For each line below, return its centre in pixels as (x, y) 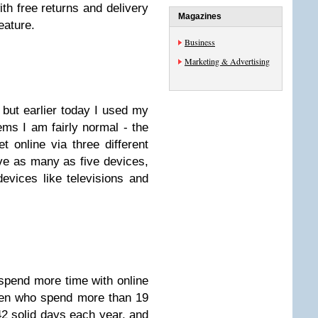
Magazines (200, 16)
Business (200, 42)
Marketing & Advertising (227, 61)
